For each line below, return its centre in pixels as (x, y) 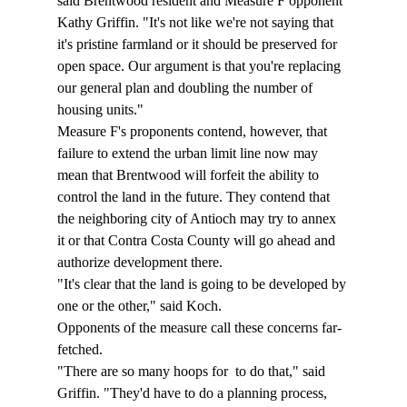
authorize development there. (141, 263)
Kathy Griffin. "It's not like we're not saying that (197, 23)
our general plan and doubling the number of (186, 88)
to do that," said (280, 372)
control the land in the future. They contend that (195, 197)
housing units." (102, 110)
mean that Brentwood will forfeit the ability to (189, 175)
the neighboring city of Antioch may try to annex (198, 219)
